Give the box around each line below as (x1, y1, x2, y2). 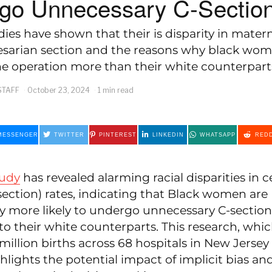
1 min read (98, 85, 134, 95)
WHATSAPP (199, 131, 236, 138)
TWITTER (53, 131, 84, 138)
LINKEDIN (152, 131, 184, 138)
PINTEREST (99, 131, 137, 138)
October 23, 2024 (27, 85, 90, 95)
